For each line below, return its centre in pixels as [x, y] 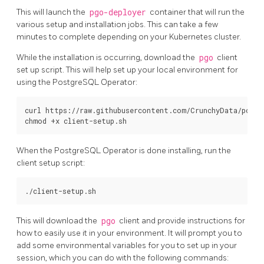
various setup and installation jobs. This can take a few [117, 25]
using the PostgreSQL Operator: [77, 82]
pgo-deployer [118, 13]
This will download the [58, 220]
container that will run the [196, 12]
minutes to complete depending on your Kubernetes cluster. [129, 37]
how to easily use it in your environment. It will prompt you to [129, 233]
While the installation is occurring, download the [107, 58]
